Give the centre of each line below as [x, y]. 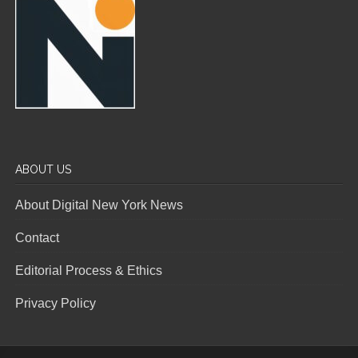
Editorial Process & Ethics [89, 270]
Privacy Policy [56, 303]
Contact [38, 237]
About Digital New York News [99, 205]
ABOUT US [44, 169]
